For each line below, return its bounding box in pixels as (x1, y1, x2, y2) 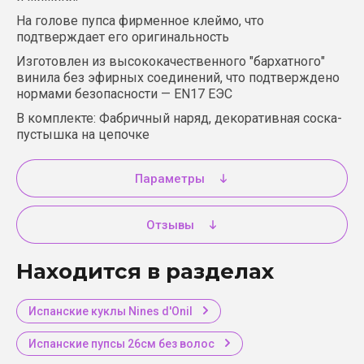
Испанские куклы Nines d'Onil (28, 305, 193, 318)
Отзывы (145, 217, 194, 232)
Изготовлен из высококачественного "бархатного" (16, 54, 325, 69)
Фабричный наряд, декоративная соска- (99, 110, 342, 126)
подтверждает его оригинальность (16, 29, 229, 45)
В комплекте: (16, 110, 99, 126)
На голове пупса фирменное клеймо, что (16, 13, 264, 28)
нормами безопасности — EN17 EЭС (16, 86, 232, 102)
